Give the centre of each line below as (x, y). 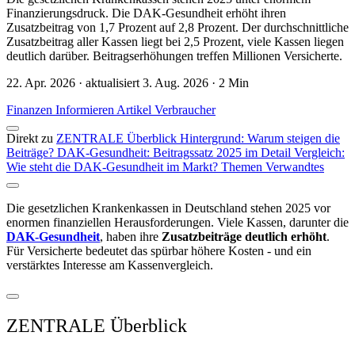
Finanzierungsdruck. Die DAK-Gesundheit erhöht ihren (146, 13)
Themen (243, 167)
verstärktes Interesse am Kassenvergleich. (110, 265)
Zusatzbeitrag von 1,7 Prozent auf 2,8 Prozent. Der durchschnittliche (177, 28)
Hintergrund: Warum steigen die (260, 139)
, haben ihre (131, 237)
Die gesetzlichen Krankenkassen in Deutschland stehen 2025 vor (168, 208)
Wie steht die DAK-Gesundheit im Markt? (114, 167)
